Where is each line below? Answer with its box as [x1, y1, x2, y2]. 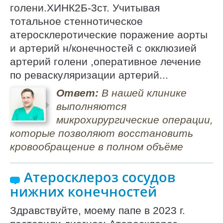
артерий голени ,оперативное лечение [10, 55, 201, 67]
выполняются [56, 100, 126, 112]
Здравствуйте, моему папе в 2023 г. [10, 205, 185, 217]
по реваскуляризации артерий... [10, 69, 168, 81]
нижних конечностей [10, 182, 157, 201]
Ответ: [56, 87, 99, 99]
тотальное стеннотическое [10, 15, 143, 27]
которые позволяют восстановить [10, 127, 193, 139]
